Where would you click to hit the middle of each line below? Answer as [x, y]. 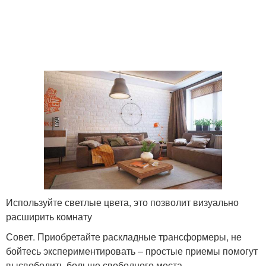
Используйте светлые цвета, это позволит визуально [122, 202]
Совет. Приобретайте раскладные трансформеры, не [124, 237]
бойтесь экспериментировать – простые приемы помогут [132, 251]
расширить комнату [49, 217]
